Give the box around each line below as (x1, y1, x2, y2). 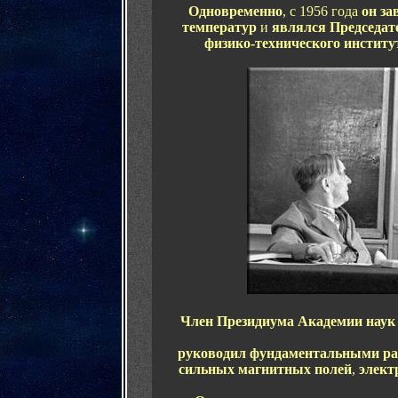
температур (182, 20, 257, 35)
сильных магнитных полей (178, 362, 352, 377)
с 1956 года (286, 4, 362, 19)
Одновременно (188, 4, 283, 19)
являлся (272, 20, 330, 35)
